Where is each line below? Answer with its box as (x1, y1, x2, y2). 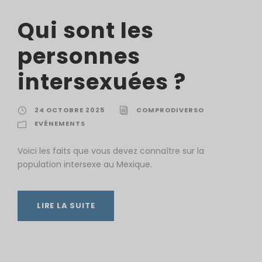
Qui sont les (18, 15, 154, 46)
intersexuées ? (18, 67, 186, 97)
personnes (18, 41, 140, 71)
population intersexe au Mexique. (18, 158, 152, 170)
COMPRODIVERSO (136, 105, 204, 115)
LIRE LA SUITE (37, 200, 95, 211)
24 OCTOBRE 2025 (35, 105, 105, 115)
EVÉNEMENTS (35, 119, 85, 128)
